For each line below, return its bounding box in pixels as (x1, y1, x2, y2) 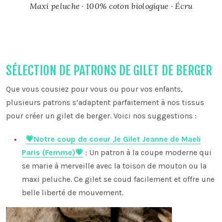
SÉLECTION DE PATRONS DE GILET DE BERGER (6, 63, 212, 79)
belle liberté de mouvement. (22, 188, 123, 198)
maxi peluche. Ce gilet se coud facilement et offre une (22, 174, 215, 184)
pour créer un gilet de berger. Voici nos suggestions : (6, 111, 197, 121)
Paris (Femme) (22, 148, 75, 158)
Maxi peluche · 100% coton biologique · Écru (29, 1, 193, 11)
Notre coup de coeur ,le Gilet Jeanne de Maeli (34, 134, 201, 144)
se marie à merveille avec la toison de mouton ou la (22, 161, 207, 171)
